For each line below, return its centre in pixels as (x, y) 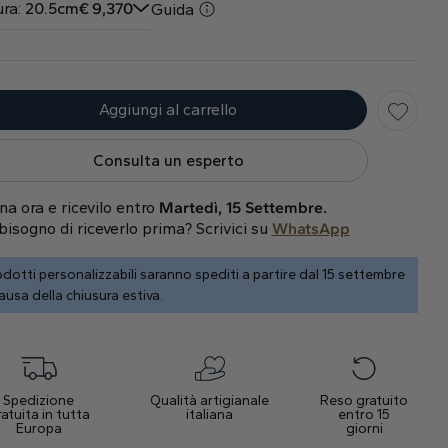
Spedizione (39, 401)
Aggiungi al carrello (167, 110)
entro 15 (364, 415)
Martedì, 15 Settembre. (242, 208)
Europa (38, 429)
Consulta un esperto (168, 160)
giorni (364, 429)
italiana (210, 415)
